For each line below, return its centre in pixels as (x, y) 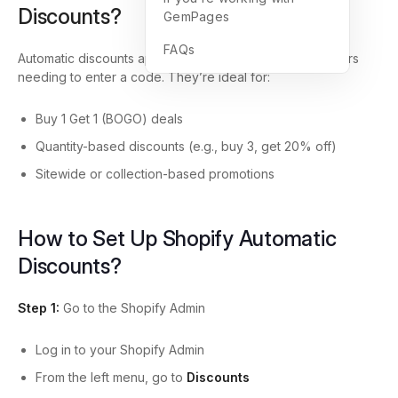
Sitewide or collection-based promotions (155, 174)
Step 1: (40, 308)
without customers (304, 58)
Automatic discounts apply (96, 58)
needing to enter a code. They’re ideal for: (144, 77)
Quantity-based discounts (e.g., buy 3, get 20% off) (186, 146)
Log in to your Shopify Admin (120, 350)
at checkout (212, 58)
